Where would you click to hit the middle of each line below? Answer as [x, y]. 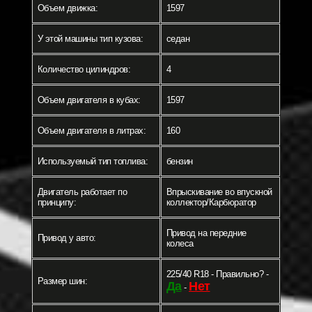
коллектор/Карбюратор [211, 202]
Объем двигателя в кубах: [89, 100]
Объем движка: [67, 8]
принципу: [56, 202]
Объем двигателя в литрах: [91, 131]
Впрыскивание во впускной [219, 192]
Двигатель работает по [82, 192]
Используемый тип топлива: [92, 161]
